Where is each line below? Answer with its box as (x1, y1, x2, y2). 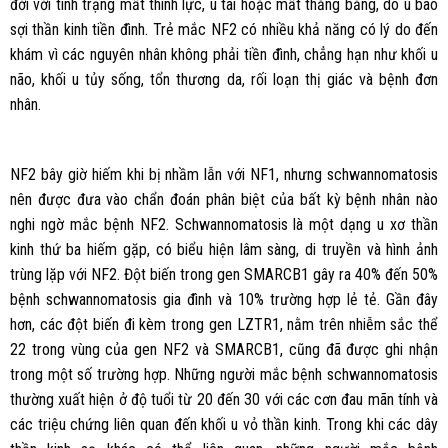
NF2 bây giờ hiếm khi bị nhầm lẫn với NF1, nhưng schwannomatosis (9, 164, 439, 184)
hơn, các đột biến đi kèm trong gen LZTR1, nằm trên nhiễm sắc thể (9, 314, 439, 334)
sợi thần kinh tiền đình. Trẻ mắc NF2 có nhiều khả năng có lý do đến (9, 20, 439, 40)
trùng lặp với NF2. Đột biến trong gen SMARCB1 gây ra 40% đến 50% (9, 264, 439, 284)
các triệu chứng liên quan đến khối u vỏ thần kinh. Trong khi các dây (9, 414, 439, 434)
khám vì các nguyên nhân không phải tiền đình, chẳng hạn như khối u (9, 45, 439, 65)
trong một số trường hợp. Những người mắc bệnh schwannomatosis (9, 364, 439, 384)
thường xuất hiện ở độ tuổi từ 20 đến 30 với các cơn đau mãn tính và (9, 389, 439, 409)
